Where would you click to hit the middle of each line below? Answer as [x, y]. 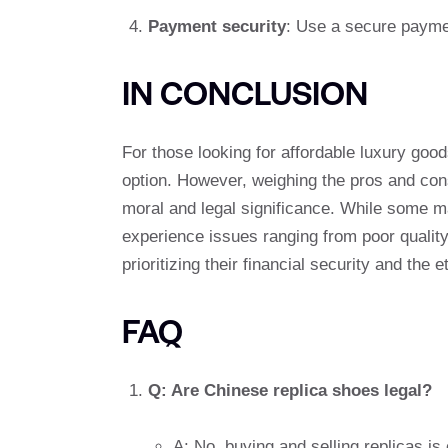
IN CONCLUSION [245, 91]
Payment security [216, 27]
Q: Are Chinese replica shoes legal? [289, 390]
